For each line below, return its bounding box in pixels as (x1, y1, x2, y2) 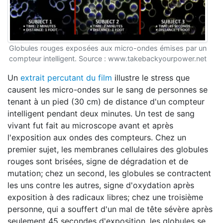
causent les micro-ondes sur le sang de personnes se (7, 85, 208, 95)
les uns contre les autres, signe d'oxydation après (7, 180, 194, 190)
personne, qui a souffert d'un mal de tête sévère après (7, 204, 213, 214)
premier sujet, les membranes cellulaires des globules (7, 144, 208, 154)
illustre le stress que (112, 73, 190, 83)
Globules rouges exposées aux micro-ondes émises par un (8, 44, 207, 52)
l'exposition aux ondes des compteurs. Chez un (7, 132, 186, 142)
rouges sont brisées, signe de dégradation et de (7, 156, 188, 166)
